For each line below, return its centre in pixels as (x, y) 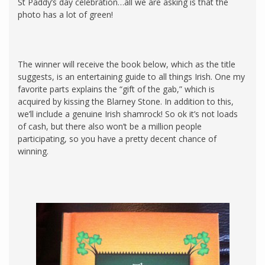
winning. (33, 151)
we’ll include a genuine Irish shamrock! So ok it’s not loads (128, 114)
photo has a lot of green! (65, 14)
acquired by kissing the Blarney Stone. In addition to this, (126, 101)
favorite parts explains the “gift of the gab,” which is (116, 89)
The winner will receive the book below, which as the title (127, 64)
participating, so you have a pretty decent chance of (117, 138)
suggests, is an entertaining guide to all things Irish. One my (131, 76)
